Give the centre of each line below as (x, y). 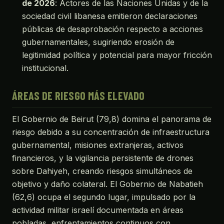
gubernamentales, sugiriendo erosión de (98, 42)
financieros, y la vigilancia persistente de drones (103, 158)
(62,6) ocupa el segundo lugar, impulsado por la (104, 197)
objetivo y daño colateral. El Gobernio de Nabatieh (107, 184)
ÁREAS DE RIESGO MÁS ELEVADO (78, 95)
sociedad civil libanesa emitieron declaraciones (110, 16)
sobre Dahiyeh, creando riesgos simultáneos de (102, 171)
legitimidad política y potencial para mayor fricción (117, 55)
